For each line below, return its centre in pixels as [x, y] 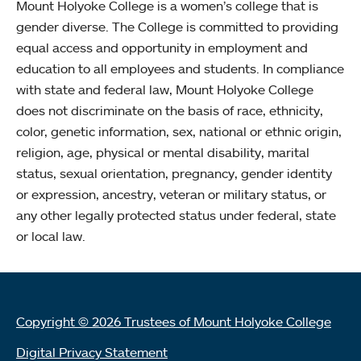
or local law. [51, 236]
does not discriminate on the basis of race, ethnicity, [170, 110]
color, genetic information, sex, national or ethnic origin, [179, 131]
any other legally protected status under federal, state [176, 215]
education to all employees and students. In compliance [180, 68]
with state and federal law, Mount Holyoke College [165, 89]
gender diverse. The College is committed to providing [177, 26]
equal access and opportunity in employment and [162, 47]
